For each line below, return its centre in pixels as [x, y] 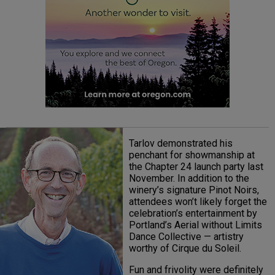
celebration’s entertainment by [193, 213]
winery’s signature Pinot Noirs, [194, 190]
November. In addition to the [189, 178]
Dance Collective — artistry [186, 236]
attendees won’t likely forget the [198, 201]
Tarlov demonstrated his [181, 143]
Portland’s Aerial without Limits [196, 225]
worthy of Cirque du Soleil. [185, 248]
